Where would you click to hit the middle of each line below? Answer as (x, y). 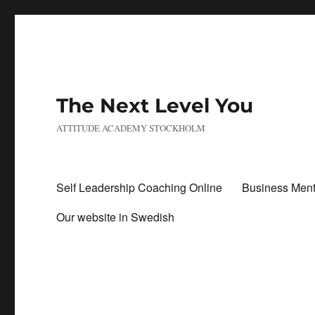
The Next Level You (155, 105)
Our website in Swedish (116, 217)
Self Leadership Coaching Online (140, 187)
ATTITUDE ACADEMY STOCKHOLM (131, 128)
